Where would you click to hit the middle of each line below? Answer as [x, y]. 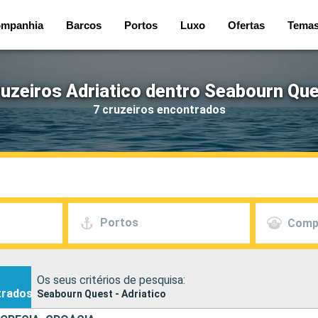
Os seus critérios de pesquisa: [111, 280]
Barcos [84, 25]
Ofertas [246, 25]
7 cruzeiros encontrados [159, 109]
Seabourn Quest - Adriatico [102, 294]
